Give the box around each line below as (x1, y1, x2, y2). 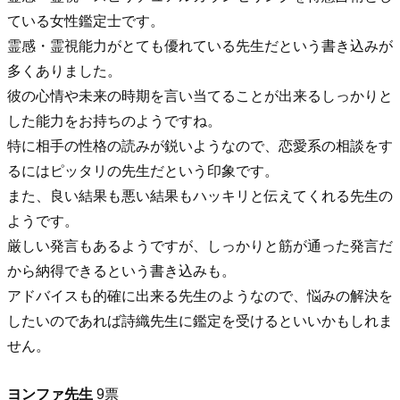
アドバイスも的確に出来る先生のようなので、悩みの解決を (7, 288, 393, 304)
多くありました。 (7, 63, 121, 79)
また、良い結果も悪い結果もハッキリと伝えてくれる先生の (7, 188, 393, 204)
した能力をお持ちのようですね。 (7, 113, 221, 129)
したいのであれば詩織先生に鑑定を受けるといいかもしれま (7, 313, 393, 329)
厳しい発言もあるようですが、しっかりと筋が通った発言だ (7, 238, 393, 254)
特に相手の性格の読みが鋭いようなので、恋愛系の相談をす (7, 138, 393, 154)
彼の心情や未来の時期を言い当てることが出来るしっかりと (7, 88, 393, 104)
